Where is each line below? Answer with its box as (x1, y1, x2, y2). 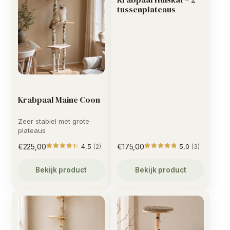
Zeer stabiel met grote (17, 117, 89, 126)
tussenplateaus (117, 3, 176, 15)
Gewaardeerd (46, 151, 156, 158)
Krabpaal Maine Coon (17, 93, 100, 105)
